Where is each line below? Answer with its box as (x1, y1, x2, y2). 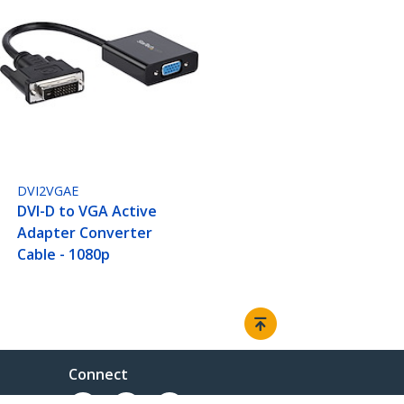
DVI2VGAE (17, 182, 79, 200)
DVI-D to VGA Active (17, 201, 158, 222)
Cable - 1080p (17, 244, 111, 265)
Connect (69, 364, 128, 385)
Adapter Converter (17, 223, 153, 243)
